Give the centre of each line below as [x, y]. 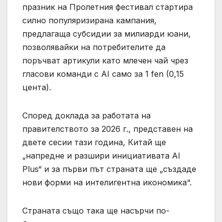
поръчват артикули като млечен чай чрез [105, 61]
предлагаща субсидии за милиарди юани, [107, 34]
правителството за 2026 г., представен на [108, 129]
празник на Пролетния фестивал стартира [108, 7]
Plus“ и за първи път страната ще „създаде [109, 169]
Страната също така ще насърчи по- [96, 211]
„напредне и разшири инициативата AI [101, 156]
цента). [37, 87]
